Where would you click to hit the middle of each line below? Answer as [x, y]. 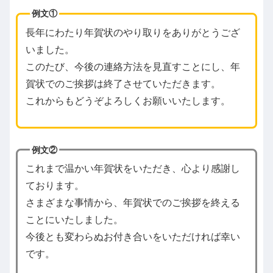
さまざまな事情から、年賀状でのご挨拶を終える [133, 203]
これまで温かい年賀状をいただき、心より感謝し [133, 169]
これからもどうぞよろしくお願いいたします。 [128, 101]
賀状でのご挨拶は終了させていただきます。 [123, 83]
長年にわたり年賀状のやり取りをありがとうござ [133, 32]
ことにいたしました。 [74, 220]
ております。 [55, 186]
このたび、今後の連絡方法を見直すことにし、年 [133, 66]
